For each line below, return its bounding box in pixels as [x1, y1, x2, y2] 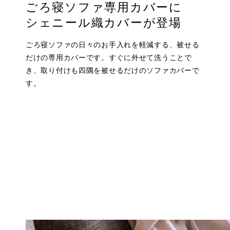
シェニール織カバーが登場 [26, 14, 182, 32]
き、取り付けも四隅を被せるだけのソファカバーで [26, 66, 200, 75]
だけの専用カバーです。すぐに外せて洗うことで [26, 53, 192, 62]
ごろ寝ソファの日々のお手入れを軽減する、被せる [26, 40, 200, 49]
